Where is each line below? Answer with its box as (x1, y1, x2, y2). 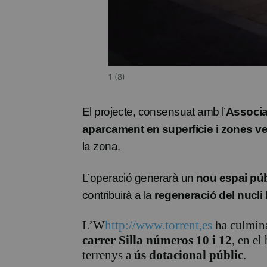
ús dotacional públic (134, 248, 243, 263)
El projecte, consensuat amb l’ (82, 105, 226, 119)
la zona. (82, 140, 120, 153)
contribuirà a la (82, 189, 155, 202)
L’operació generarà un (82, 172, 196, 185)
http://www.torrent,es (105, 218, 212, 233)
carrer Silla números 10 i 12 (82, 233, 232, 248)
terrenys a (82, 248, 134, 263)
